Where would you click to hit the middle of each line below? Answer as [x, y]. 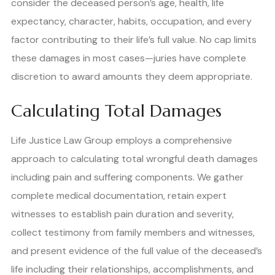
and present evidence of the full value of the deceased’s [137, 250]
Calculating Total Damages [116, 110]
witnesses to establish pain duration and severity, [122, 214]
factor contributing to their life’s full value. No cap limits [134, 39]
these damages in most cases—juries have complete [129, 58]
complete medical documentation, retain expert [119, 195]
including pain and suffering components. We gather [127, 177]
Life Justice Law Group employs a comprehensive [122, 140]
